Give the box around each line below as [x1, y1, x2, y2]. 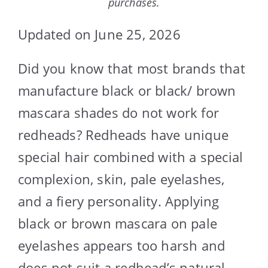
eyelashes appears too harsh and [18, 236, 226, 254]
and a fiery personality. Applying [18, 191, 220, 210]
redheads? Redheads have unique [18, 125, 229, 144]
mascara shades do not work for [18, 103, 220, 121]
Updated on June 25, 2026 [18, 25, 181, 43]
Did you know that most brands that [18, 59, 245, 77]
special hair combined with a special [18, 147, 243, 166]
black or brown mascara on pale [18, 214, 218, 232]
